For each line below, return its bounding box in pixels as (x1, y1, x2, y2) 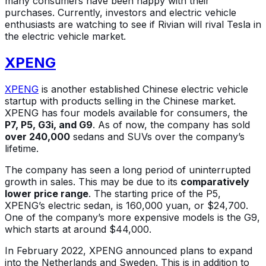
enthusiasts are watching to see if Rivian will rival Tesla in (5, 18, 261, 30)
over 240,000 (5, 130, 70, 142)
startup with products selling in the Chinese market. (5, 94, 236, 107)
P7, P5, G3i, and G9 (5, 118, 93, 131)
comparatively (180, 175, 249, 188)
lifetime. (5, 142, 42, 154)
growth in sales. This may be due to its (5, 175, 180, 188)
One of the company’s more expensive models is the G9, (5, 211, 260, 223)
